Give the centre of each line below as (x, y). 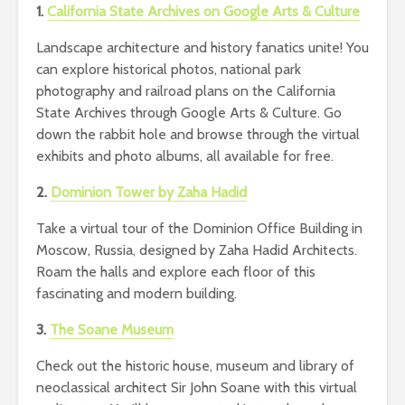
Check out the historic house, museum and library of (195, 365)
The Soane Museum (112, 329)
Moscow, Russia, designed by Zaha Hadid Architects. (197, 250)
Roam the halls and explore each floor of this (176, 271)
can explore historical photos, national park (169, 69)
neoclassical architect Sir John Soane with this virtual (197, 387)
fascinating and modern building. (137, 293)
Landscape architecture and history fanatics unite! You (202, 47)
